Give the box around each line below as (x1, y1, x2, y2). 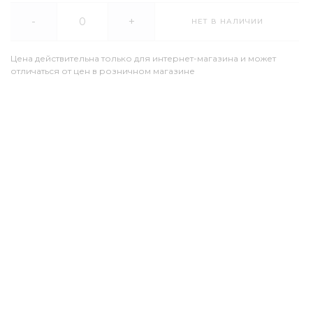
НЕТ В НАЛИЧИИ (191, 17, 263, 26)
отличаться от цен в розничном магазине (10, 66, 195, 76)
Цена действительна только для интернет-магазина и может (10, 53, 276, 64)
